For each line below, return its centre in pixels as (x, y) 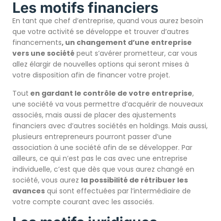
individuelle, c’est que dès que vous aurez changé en (103, 169)
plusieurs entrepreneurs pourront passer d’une (92, 137)
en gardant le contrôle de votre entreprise (110, 93)
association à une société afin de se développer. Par (102, 148)
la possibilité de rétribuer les (134, 180)
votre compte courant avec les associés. (83, 202)
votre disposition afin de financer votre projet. (91, 75)
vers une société (43, 54)
